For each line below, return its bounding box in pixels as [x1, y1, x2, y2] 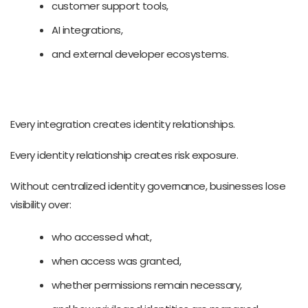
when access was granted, [52, 253, 181, 268]
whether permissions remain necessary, [52, 277, 242, 292]
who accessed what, [52, 229, 151, 244]
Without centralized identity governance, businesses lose [10, 178, 285, 193]
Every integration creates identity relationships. [10, 116, 235, 131]
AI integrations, [52, 22, 122, 37]
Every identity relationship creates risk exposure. [10, 147, 238, 162]
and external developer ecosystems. [52, 46, 228, 61]
